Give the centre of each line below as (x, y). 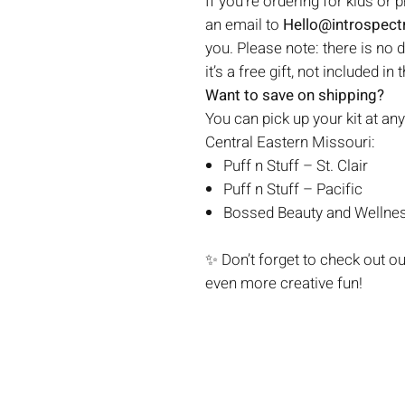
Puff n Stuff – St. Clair (296, 166)
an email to (244, 25)
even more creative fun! (284, 283)
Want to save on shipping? (295, 95)
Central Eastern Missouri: (290, 142)
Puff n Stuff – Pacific (293, 189)
